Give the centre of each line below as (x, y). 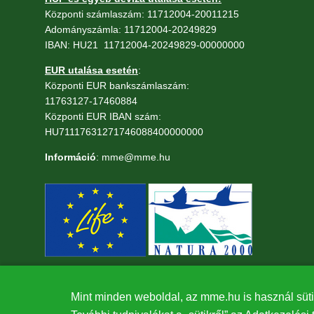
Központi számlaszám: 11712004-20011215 (142, 14)
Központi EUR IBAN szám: (103, 116)
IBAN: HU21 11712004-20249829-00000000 (145, 45)
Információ (70, 157)
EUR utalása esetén (91, 70)
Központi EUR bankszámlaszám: (117, 85)
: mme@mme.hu (133, 157)
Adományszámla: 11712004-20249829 (131, 29)
